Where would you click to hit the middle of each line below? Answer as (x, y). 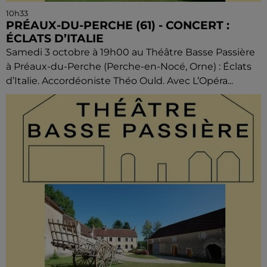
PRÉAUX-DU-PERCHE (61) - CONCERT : (118, 25)
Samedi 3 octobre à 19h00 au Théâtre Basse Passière (131, 52)
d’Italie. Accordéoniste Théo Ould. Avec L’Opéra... (119, 80)
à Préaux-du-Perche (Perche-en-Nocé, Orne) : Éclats (129, 66)
